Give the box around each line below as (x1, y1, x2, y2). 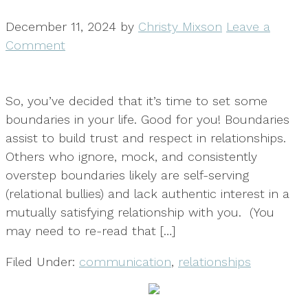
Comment (5, 37, 65, 52)
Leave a (226, 19, 270, 34)
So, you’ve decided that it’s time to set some (5, 93, 267, 108)
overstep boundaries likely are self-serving (5, 167, 249, 182)
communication (79, 254, 171, 269)
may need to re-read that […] (5, 223, 175, 238)
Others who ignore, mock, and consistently (5, 148, 257, 164)
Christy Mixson (138, 19, 222, 34)
